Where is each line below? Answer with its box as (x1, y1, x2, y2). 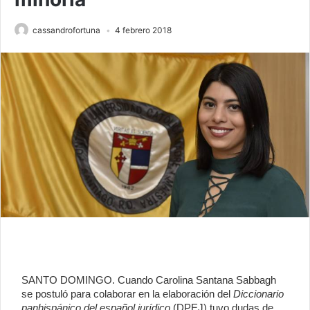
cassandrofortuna (33, 25, 100, 36)
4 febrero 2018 (115, 25, 172, 36)
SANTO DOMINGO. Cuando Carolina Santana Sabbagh (21, 274, 276, 286)
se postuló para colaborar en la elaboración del (21, 288, 233, 300)
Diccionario (233, 288, 284, 300)
